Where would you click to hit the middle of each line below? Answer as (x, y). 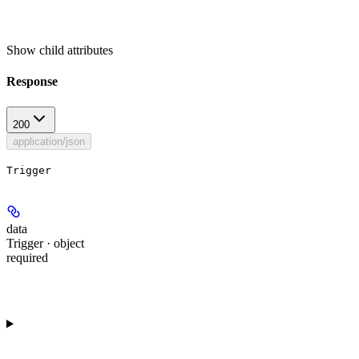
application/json (49, 141)
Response (32, 82)
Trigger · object (45, 243)
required (27, 257)
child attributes (76, 50)
